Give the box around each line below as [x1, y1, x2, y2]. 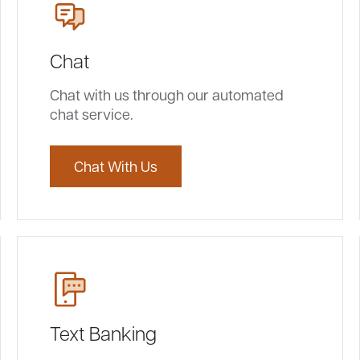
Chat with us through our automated [49, 85, 284, 104]
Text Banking [49, 320, 157, 346]
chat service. [49, 104, 133, 123]
